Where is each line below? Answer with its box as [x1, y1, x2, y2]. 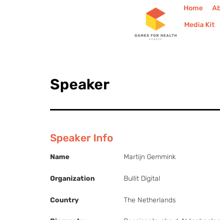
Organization [50, 174, 95, 183]
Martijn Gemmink [124, 153, 176, 162]
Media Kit [184, 21, 215, 29]
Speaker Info [50, 132, 113, 144]
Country [50, 195, 79, 204]
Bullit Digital [124, 174, 160, 183]
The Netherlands [124, 195, 176, 204]
